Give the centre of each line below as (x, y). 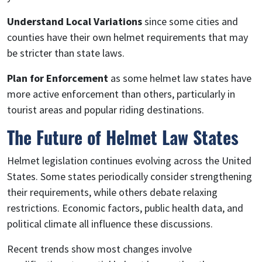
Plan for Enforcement (58, 78)
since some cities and (190, 21)
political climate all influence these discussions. (110, 223)
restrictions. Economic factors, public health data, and (125, 208)
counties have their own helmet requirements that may (127, 37)
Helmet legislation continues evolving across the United (129, 160)
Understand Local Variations (75, 21)
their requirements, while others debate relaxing (112, 192)
